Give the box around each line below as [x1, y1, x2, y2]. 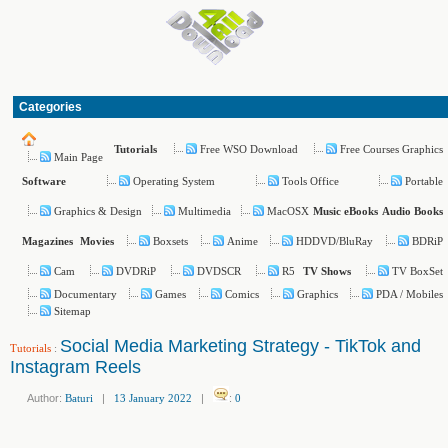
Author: [18, 392, 65, 404]
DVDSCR [196, 264, 241, 277]
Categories [19, 100, 82, 114]
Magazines [22, 235, 73, 247]
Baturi [65, 392, 93, 404]
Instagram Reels [10, 357, 141, 377]
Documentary [54, 288, 117, 300]
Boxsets [152, 234, 188, 247]
